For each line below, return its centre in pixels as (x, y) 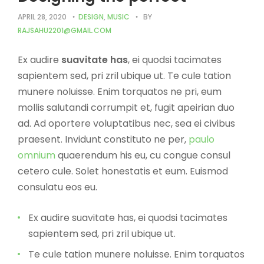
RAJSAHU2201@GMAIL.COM (65, 30)
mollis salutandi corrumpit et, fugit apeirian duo (126, 108)
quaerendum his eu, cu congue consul (143, 155)
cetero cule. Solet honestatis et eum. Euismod (123, 171)
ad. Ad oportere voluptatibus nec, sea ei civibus (126, 123)
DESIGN (91, 17)
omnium (37, 155)
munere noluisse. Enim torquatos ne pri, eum (120, 92)
